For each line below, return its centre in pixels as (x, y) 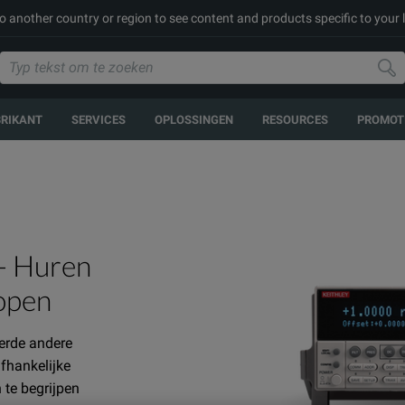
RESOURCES (295, 119)
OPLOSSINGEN (193, 119)
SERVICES (98, 119)
